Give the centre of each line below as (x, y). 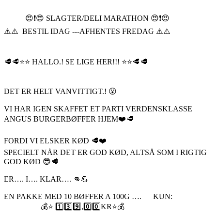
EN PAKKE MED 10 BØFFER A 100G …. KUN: (88, 196)
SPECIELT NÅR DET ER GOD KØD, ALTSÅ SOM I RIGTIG (105, 152)
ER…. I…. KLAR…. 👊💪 (46, 179)
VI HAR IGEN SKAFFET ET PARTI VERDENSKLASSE (98, 108)
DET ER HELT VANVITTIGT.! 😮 (60, 91)
